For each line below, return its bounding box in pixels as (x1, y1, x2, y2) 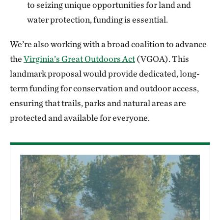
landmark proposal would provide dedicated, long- (10, 68, 200, 79)
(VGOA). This (135, 54, 189, 64)
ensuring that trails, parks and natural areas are (10, 98, 186, 108)
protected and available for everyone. (10, 112, 150, 123)
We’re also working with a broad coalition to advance (10, 39, 207, 49)
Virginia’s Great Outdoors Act (24, 54, 135, 64)
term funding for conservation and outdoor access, (10, 83, 199, 93)
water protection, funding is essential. (27, 14, 168, 25)
